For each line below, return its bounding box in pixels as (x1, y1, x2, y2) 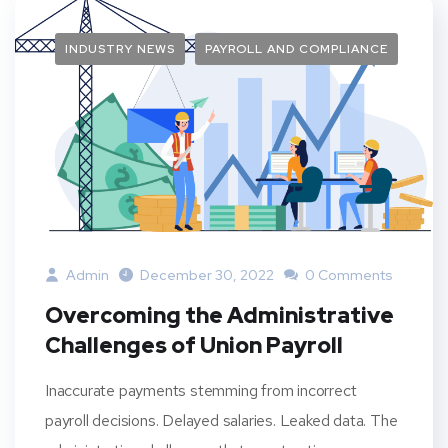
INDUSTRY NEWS (65, 40, 175, 57)
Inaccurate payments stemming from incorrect (45, 379, 357, 401)
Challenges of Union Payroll (45, 330, 343, 360)
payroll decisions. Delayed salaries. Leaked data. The (45, 409, 398, 431)
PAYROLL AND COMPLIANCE (205, 40, 388, 57)
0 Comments (302, 265, 393, 284)
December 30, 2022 (140, 265, 274, 284)
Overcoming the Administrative (45, 300, 394, 330)
